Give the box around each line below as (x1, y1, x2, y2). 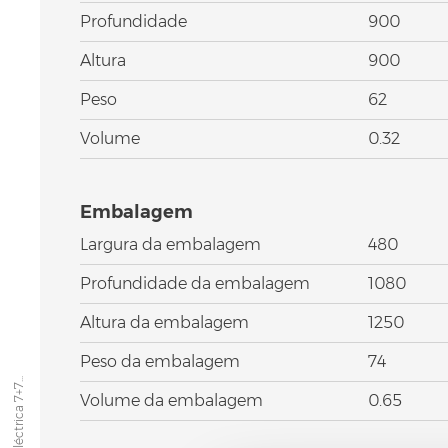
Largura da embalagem (80, 234, 261, 254)
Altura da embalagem (80, 312, 249, 332)
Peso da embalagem (80, 351, 240, 371)
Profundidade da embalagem (80, 273, 310, 293)
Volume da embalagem (80, 390, 263, 410)
